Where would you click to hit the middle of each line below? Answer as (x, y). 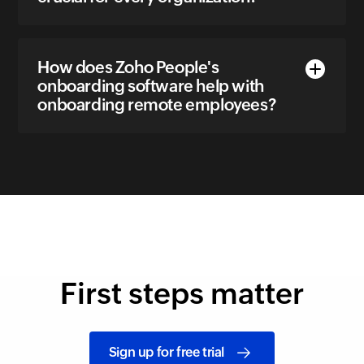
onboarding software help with (151, 86)
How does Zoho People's (128, 67)
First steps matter (182, 294)
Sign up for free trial (167, 353)
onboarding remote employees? (157, 105)
